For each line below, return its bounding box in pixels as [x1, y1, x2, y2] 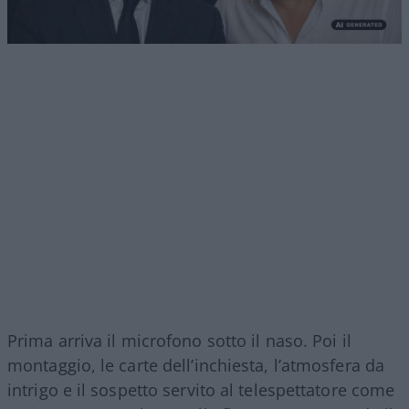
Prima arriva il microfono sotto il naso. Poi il [7, 330, 351, 352]
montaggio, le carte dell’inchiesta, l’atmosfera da [7, 354, 385, 377]
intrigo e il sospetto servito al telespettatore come [7, 379, 395, 402]
